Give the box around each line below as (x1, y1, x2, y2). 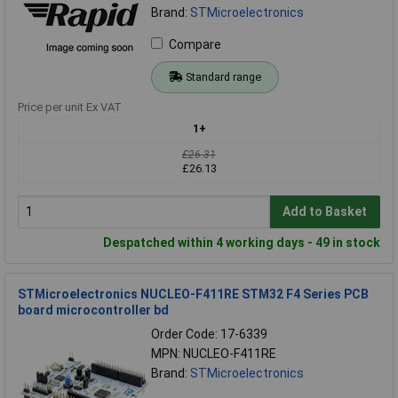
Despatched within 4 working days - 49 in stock (103, 235, 380, 250)
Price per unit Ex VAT (18, 99, 122, 114)
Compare (169, 36, 221, 52)
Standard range (185, 69, 261, 84)
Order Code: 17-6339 (151, 326, 267, 341)
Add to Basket (283, 204, 368, 219)
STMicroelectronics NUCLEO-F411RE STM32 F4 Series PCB (18, 286, 369, 301)
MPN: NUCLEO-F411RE (151, 346, 276, 361)
